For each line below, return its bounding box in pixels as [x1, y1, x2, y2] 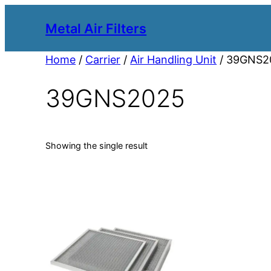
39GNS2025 [45, 83, 186, 113]
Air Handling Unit [130, 53, 217, 67]
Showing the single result [45, 140, 148, 151]
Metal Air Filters [45, 20, 147, 36]
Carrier [85, 53, 121, 67]
